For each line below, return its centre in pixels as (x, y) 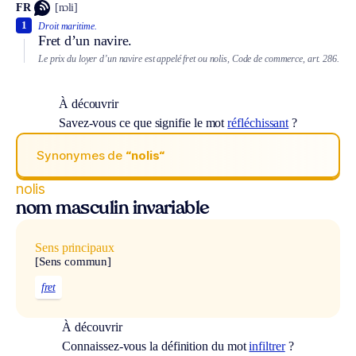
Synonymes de (81, 155)
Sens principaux (75, 248)
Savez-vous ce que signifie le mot (143, 123)
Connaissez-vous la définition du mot (156, 346)
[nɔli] (66, 8)
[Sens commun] (74, 262)
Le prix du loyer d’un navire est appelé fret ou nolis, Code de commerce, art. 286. (189, 58)
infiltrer (267, 346)
